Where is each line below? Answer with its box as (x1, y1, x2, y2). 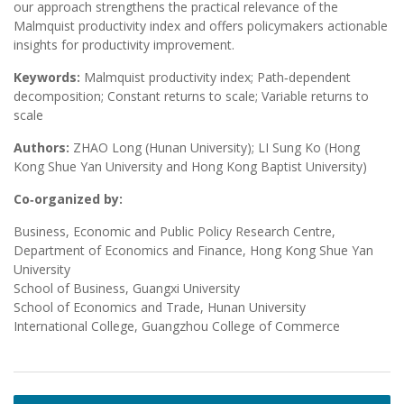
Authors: (14, 139, 69, 157)
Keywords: (14, 69, 80, 87)
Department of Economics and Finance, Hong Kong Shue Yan (14, 242, 373, 260)
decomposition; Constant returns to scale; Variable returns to (14, 87, 369, 106)
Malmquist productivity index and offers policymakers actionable (14, 17, 388, 35)
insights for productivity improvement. (14, 36, 234, 54)
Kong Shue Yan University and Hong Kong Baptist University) (14, 158, 367, 176)
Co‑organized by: (14, 190, 123, 208)
